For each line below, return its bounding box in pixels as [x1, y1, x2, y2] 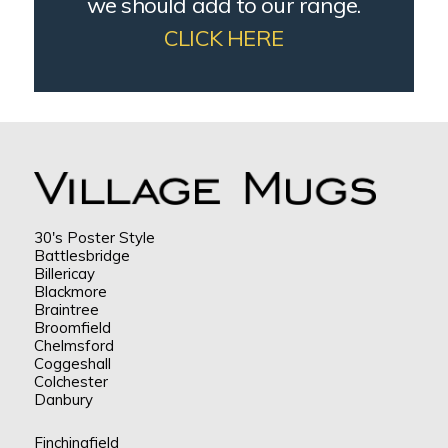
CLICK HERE [164, 24, 284, 53]
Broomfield [33, 318, 111, 338]
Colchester [33, 372, 108, 392]
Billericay [33, 264, 95, 284]
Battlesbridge [33, 246, 130, 266]
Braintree [33, 300, 99, 320]
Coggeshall [33, 354, 111, 374]
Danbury [33, 390, 93, 410]
